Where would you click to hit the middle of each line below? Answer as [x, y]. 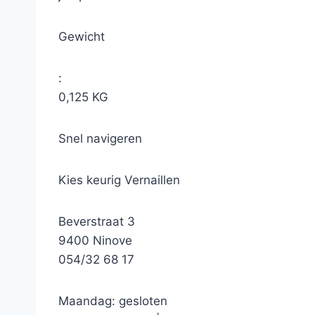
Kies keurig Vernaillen [119, 180]
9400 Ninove [102, 240]
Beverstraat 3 [100, 221]
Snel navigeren [100, 139]
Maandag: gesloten [113, 301]
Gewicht [87, 37]
